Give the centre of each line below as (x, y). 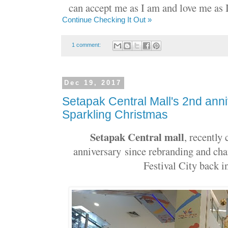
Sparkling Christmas (115, 115)
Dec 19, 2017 (93, 83)
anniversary (99, 151)
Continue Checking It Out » (107, 20)
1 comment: (87, 45)
